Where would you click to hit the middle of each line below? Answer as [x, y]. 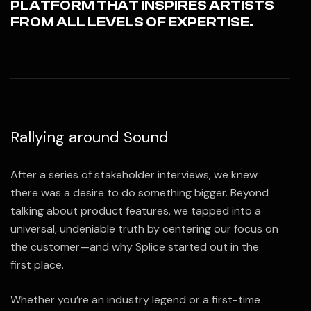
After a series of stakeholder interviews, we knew [134, 175]
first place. [37, 265]
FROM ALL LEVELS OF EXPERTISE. [132, 22]
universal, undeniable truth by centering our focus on [144, 229]
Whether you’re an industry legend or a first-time [135, 300]
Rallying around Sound [90, 137]
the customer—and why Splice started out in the [135, 247]
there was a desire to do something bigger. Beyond [140, 193]
